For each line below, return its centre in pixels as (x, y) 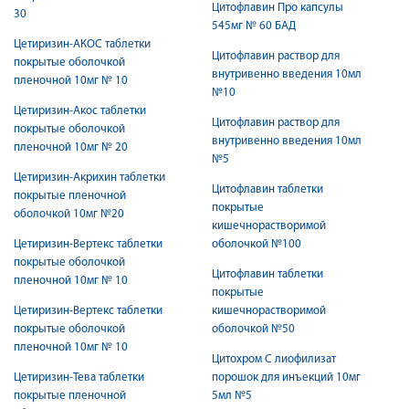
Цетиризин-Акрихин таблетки (89, 178)
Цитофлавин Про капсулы (278, 8)
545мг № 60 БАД (254, 26)
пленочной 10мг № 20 (71, 147)
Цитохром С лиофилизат (274, 359)
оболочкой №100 (286, 244)
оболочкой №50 (283, 329)
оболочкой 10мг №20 (69, 214)
